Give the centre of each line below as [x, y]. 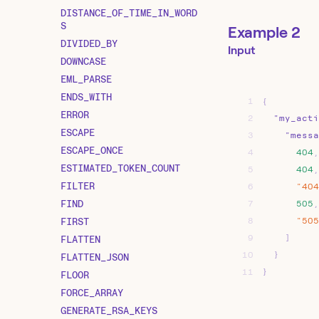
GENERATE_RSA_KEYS [109, 310]
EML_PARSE [86, 79]
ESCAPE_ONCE [92, 150]
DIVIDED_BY [89, 43]
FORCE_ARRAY [92, 292]
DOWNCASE [83, 61]
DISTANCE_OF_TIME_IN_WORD [129, 12]
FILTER [78, 185]
